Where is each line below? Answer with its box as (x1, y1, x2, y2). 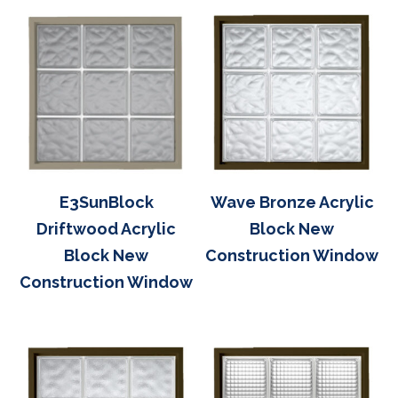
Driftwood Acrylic (36, 219, 176, 238)
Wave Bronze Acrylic (210, 192, 374, 211)
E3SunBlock (59, 192, 154, 211)
